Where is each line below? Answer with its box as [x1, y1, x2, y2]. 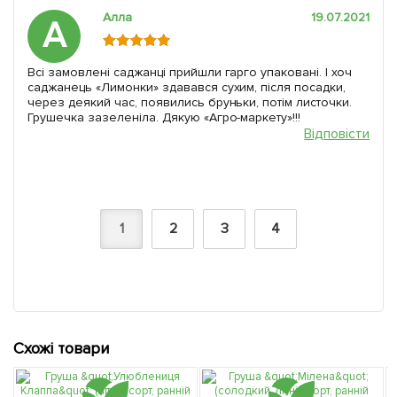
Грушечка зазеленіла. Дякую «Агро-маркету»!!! [27, 109, 301, 125]
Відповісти [304, 124, 370, 143]
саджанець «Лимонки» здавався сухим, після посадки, [27, 79, 346, 95]
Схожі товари [13, 338, 109, 358]
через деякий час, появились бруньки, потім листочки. [27, 94, 353, 110]
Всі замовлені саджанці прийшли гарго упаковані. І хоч [27, 64, 353, 80]
